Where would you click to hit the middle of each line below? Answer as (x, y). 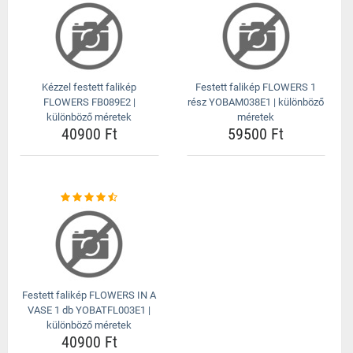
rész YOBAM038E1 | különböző (256, 102)
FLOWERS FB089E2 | (89, 102)
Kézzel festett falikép (89, 87)
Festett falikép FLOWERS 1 (256, 87)
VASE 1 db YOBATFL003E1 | (89, 310)
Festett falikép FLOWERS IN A (89, 295)
